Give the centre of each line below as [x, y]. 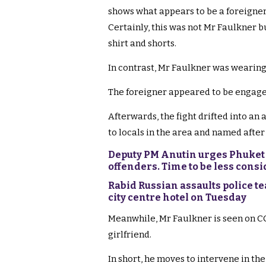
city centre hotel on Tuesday [177, 198]
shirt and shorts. [142, 44]
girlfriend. [130, 235]
